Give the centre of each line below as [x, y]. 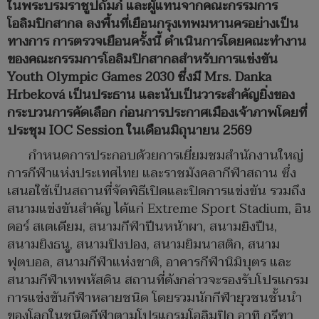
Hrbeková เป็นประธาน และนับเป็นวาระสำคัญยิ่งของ [151, 95]
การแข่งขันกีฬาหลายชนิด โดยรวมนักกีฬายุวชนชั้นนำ [155, 298]
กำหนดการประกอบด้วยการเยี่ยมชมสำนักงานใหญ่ [166, 156]
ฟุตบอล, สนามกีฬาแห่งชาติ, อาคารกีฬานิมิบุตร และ [149, 263]
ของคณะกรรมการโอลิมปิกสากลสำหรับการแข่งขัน [142, 60]
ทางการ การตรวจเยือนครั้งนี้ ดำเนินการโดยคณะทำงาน [157, 42]
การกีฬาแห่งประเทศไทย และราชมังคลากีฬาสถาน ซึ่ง [152, 174]
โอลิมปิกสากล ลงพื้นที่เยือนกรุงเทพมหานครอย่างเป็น [153, 24]
